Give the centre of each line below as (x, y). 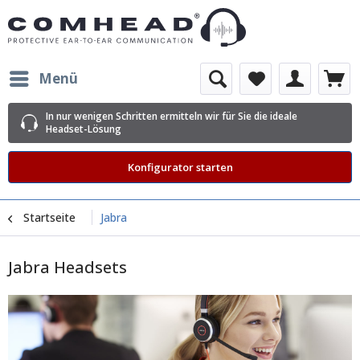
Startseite (49, 217)
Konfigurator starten (180, 167)
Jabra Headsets (67, 267)
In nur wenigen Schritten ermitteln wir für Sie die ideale (172, 116)
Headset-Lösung (84, 129)
